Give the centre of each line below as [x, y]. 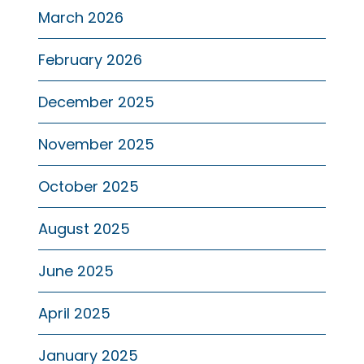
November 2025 [96, 144]
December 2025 [96, 102]
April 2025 [74, 313]
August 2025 [84, 228]
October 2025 [89, 186]
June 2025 [76, 271]
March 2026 [81, 17]
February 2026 [90, 59]
